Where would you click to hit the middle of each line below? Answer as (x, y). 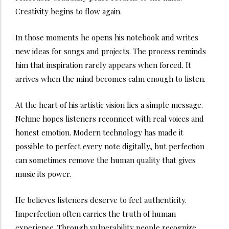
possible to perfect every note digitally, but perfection (110, 146)
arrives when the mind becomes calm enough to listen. (110, 78)
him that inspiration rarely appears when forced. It (103, 65)
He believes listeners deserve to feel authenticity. (101, 200)
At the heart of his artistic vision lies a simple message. (109, 105)
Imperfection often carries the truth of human (96, 213)
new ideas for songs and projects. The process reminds (111, 51)
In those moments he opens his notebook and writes (107, 37)
